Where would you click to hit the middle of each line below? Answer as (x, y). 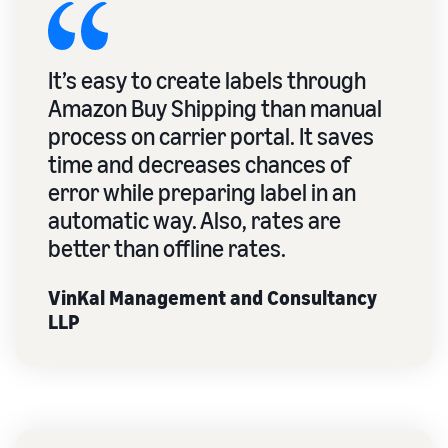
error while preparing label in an (202, 191)
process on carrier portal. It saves (211, 135)
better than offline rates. (167, 247)
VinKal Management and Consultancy (212, 297)
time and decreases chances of (199, 163)
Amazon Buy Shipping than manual (215, 107)
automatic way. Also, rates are (194, 219)
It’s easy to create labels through (207, 79)
